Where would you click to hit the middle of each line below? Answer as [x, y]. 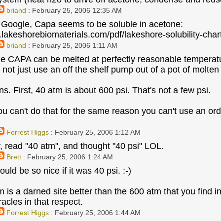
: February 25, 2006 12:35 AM [74, 10]
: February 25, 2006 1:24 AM [67, 157]
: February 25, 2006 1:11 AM [72, 45]
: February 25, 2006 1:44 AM [94, 213]
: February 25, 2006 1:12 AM [94, 132]
